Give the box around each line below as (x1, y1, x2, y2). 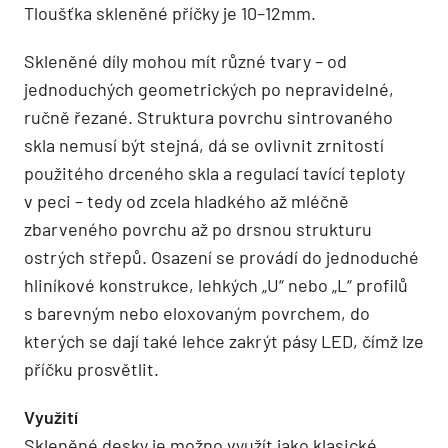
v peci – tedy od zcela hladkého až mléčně (24, 190, 349, 212)
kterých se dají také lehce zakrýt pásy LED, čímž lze (24, 330, 424, 352)
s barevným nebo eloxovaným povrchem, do (24, 302, 370, 324)
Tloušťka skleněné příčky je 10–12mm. (24, 2, 316, 24)
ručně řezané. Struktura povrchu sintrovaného (24, 106, 393, 128)
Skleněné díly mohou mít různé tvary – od (24, 50, 347, 72)
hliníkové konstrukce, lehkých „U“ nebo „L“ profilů (24, 274, 408, 296)
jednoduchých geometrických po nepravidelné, (24, 78, 394, 100)
